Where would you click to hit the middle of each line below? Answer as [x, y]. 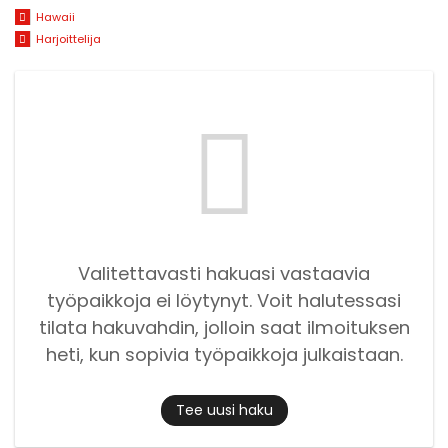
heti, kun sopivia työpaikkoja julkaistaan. [224, 354]
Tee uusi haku [224, 410]
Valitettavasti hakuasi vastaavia [224, 273]
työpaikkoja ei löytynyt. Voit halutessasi [224, 300]
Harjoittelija [68, 39]
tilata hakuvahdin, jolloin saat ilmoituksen [224, 327]
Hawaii [55, 17]
